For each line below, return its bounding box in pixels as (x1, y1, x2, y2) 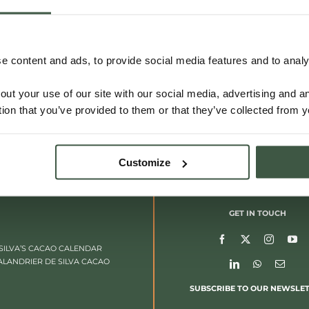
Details (145, 93, 174, 104)
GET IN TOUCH (228, 208, 286, 219)
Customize (119, 156, 171, 168)
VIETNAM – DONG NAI (32, 22, 173, 38)
